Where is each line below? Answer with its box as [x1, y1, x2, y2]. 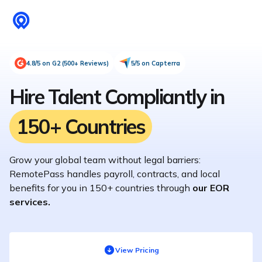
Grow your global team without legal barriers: [9, 154, 201, 166]
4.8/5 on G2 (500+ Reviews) [26, 58, 109, 67]
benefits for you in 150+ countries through [9, 182, 192, 194]
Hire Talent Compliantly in [9, 84, 225, 109]
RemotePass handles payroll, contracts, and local [9, 168, 220, 180]
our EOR [192, 182, 229, 194]
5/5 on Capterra [131, 58, 180, 67]
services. [9, 196, 50, 208]
